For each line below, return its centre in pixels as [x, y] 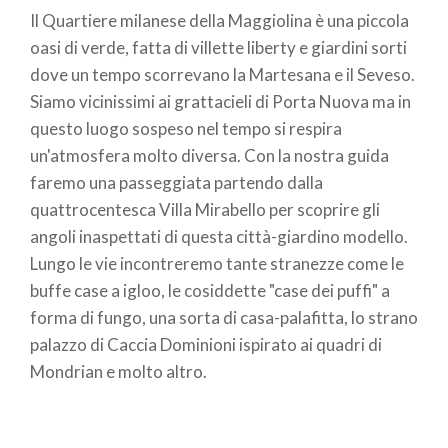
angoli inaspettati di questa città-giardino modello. [219, 236]
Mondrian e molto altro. [118, 371]
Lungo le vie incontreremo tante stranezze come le [217, 263]
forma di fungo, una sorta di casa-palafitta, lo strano [224, 317]
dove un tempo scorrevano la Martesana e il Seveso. [222, 74]
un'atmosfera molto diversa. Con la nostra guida [209, 155]
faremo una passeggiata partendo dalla [176, 182]
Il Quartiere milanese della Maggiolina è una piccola [219, 20]
